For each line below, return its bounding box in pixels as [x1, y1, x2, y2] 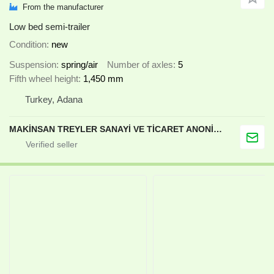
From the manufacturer [23, 2, 103, 12]
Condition [9, 39, 46, 50]
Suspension [9, 59, 56, 70]
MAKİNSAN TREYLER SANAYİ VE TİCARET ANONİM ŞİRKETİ [213, 124, 222, 134]
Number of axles [107, 59, 173, 70]
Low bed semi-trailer [9, 21, 90, 32]
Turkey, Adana [25, 94, 83, 105]
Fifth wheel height [9, 73, 78, 84]
